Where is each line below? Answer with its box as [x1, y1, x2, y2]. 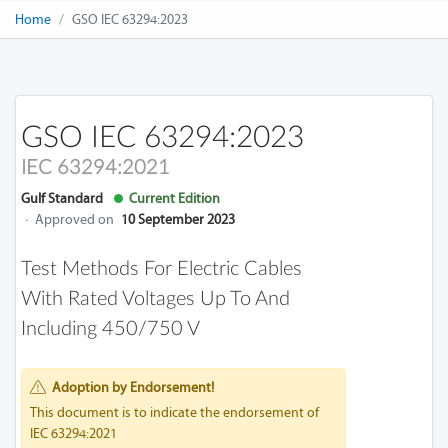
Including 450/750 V [21, 319, 200, 339]
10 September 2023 [121, 211, 235, 228]
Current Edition [123, 190, 220, 207]
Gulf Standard [21, 190, 103, 207]
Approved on [35, 211, 114, 228]
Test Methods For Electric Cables [21, 259, 302, 279]
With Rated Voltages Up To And [21, 289, 290, 309]
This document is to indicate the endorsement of [30, 404, 319, 421]
